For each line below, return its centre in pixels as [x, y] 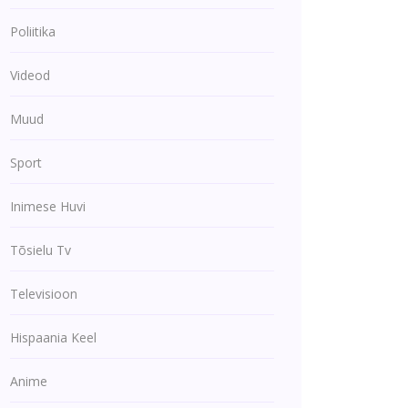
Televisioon [44, 294]
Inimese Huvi [48, 206]
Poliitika [33, 31]
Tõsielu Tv [41, 250]
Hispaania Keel [53, 337]
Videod [30, 75]
